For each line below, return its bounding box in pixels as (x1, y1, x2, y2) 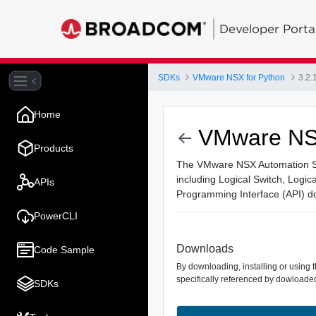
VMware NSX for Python (193, 72, 286, 83)
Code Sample (34, 243, 95, 255)
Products (34, 142, 73, 154)
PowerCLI (34, 209, 78, 221)
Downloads (176, 243, 233, 255)
